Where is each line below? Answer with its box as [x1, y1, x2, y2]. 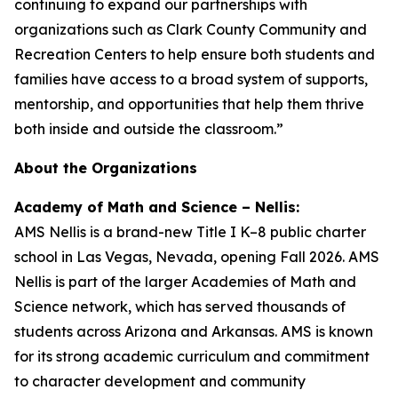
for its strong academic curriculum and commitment [14, 347, 370, 365]
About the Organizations [14, 159, 197, 177]
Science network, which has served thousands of [14, 298, 346, 315]
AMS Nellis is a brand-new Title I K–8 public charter [14, 223, 366, 241]
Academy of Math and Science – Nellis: [14, 198, 299, 216]
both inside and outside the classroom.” [14, 120, 283, 138]
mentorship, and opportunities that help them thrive [14, 95, 364, 113]
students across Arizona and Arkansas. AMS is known [14, 322, 373, 340]
